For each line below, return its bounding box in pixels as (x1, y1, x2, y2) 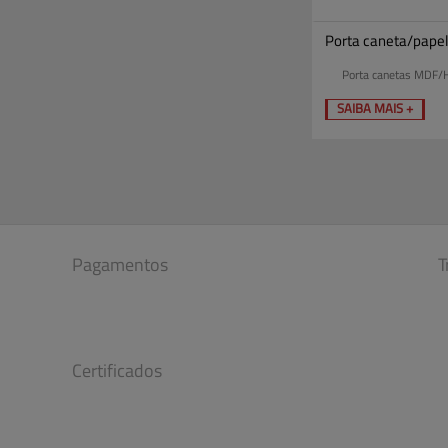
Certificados (72, 357, 162, 382)
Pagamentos (72, 251, 168, 276)
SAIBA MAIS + (337, 98, 413, 117)
